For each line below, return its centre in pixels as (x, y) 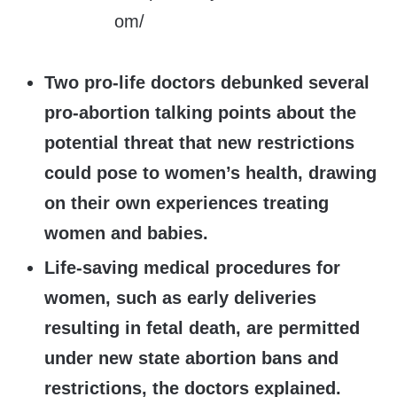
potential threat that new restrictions (199, 143)
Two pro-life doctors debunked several (207, 83)
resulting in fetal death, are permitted (202, 328)
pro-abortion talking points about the (200, 113)
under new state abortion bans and (191, 358)
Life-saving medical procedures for (192, 268)
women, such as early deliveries (180, 298)
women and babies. (126, 234)
